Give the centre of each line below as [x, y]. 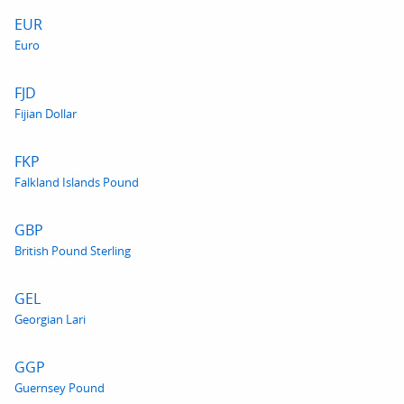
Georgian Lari [50, 319]
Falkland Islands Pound [77, 182]
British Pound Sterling [73, 251]
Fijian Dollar [46, 114]
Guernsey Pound [60, 388]
